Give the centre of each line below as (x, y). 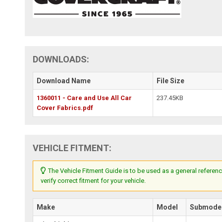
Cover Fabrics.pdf (65, 108)
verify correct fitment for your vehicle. (93, 180)
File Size (171, 81)
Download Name (64, 81)
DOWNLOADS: (61, 59)
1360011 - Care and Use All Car (84, 98)
